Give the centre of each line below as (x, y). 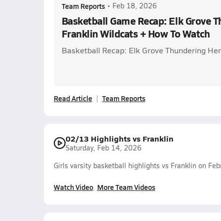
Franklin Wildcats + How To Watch (136, 34)
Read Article (73, 98)
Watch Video (73, 187)
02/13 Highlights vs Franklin (119, 138)
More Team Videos (126, 187)
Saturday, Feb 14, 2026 (103, 148)
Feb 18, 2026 (134, 6)
